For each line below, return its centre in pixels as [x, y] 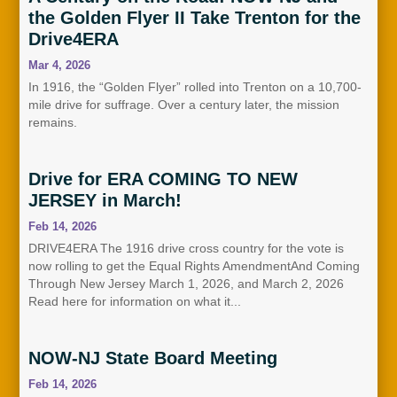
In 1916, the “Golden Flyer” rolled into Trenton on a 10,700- [195, 86]
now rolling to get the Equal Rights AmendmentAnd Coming [194, 265]
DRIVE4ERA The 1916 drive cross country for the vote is [186, 248]
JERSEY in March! [105, 200]
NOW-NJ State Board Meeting [153, 358]
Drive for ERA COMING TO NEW [163, 179]
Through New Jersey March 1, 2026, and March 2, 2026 [186, 283]
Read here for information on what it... [135, 301]
